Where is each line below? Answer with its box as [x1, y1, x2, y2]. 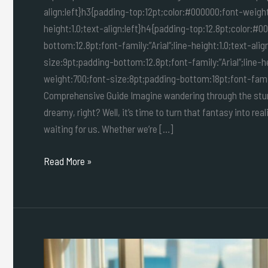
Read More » [44, 154, 92, 167]
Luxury [43, 240, 69, 253]
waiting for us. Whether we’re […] [44, 123, 173, 135]
